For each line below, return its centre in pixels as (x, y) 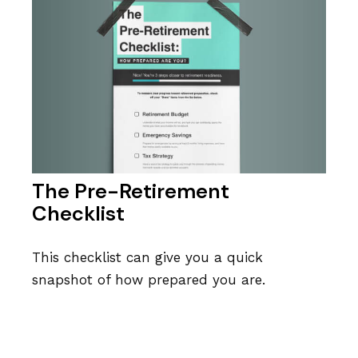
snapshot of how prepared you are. (149, 279)
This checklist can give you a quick (147, 257)
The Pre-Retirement (131, 192)
